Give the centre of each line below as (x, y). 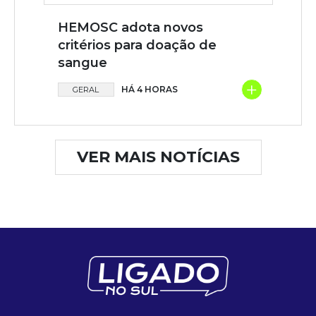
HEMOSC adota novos (130, 28)
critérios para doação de (137, 45)
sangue (82, 63)
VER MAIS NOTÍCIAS (158, 157)
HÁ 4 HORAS (149, 90)
